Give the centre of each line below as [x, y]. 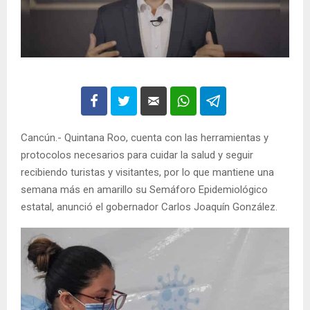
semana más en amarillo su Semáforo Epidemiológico [144, 190]
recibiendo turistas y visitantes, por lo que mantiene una [147, 173]
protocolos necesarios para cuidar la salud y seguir [137, 155]
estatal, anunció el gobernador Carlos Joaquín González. [149, 207]
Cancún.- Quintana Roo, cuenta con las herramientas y [145, 138]
